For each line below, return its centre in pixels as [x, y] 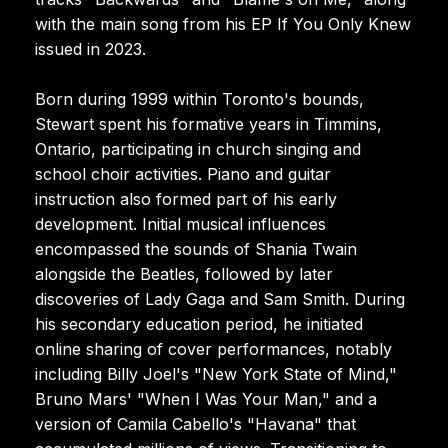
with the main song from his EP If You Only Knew [223, 23]
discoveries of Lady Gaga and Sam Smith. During [220, 298]
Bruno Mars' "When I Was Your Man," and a [206, 398]
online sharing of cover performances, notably [213, 348]
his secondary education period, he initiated [199, 323]
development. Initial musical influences [180, 223]
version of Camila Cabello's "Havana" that [195, 423]
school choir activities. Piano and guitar [183, 173]
